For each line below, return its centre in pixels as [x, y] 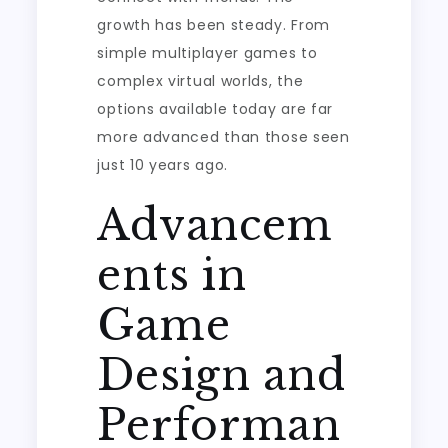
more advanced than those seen [223, 137]
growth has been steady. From [214, 25]
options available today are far [215, 109]
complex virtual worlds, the [200, 81]
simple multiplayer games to [207, 53]
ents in [172, 275]
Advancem [215, 225]
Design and [221, 375]
